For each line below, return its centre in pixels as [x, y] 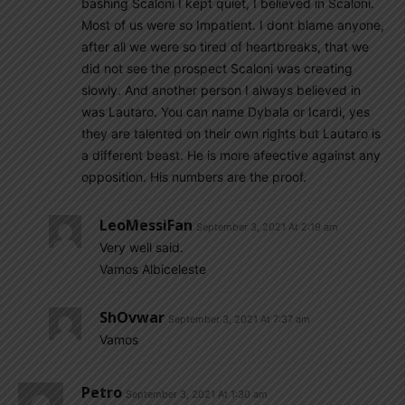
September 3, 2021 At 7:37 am [239, 319]
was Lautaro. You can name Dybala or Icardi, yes [226, 112]
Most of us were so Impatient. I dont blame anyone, [233, 25]
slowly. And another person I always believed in [221, 90]
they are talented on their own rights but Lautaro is [231, 133]
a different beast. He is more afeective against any [231, 155]
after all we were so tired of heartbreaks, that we [225, 47]
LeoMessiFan [146, 225]
